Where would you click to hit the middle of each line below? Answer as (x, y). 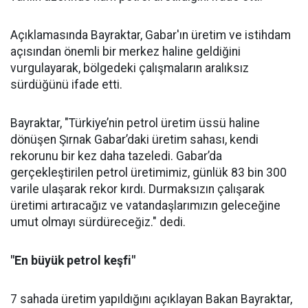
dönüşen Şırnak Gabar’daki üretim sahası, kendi (134, 140)
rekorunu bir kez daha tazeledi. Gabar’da (116, 156)
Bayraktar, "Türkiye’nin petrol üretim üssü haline (135, 123)
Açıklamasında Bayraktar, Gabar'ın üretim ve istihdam (151, 35)
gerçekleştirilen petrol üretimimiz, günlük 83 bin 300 (148, 173)
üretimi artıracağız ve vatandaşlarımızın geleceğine (145, 206)
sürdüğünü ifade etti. (66, 85)
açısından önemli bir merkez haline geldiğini (125, 52)
